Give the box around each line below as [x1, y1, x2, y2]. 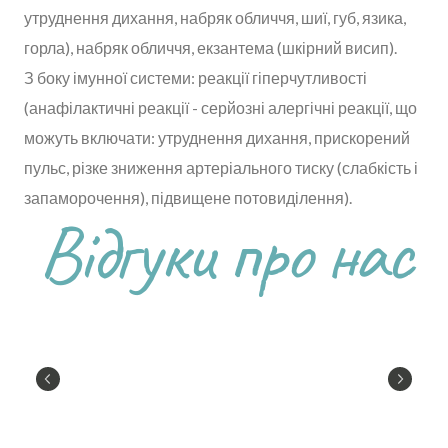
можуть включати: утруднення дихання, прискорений [24, 127, 410, 147]
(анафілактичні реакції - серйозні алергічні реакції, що [24, 97, 417, 117]
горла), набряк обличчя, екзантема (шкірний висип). [24, 37, 397, 57]
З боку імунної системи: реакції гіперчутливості [24, 67, 367, 87]
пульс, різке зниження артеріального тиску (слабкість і [24, 157, 418, 177]
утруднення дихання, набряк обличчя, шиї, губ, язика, [24, 7, 406, 27]
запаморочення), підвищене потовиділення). [24, 187, 352, 207]
